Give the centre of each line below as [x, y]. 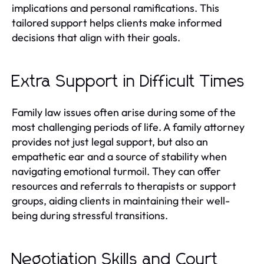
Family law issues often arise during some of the [124, 112]
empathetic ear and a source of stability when [119, 156]
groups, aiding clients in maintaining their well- [121, 201]
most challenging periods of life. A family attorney [128, 127]
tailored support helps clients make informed [117, 23]
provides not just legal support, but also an [110, 142]
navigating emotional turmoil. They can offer [116, 171]
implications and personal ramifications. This [115, 8]
